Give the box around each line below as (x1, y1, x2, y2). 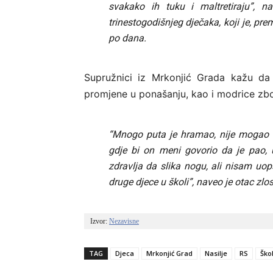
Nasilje (205, 249, 227, 258)
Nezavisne (109, 217, 139, 226)
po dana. (108, 32, 146, 44)
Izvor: (90, 217, 109, 226)
